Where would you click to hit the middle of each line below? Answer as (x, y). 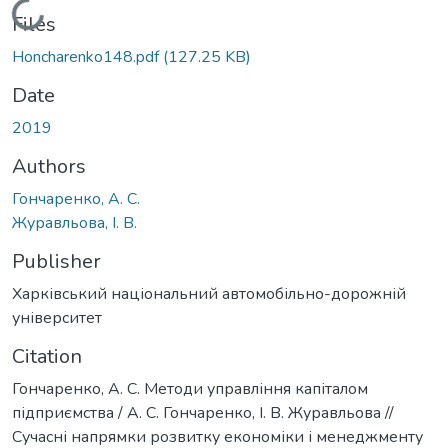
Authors (49, 166)
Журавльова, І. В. (74, 222)
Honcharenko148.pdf (87, 56)
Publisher (56, 261)
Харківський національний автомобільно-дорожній (209, 293)
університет (57, 317)
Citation (47, 356)
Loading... (48, 13)
